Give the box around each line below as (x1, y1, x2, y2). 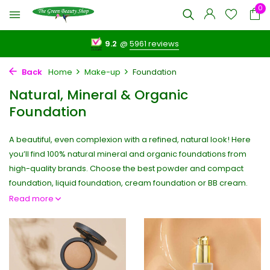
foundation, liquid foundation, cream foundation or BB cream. (9, 177, 248, 189)
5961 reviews (130, 38, 180, 49)
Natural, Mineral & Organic (9, 86, 188, 104)
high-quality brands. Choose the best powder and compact (9, 163, 243, 174)
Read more (9, 193, 55, 204)
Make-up (84, 66, 121, 78)
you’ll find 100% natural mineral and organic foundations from (9, 148, 246, 160)
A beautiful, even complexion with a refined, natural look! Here (9, 134, 251, 145)
